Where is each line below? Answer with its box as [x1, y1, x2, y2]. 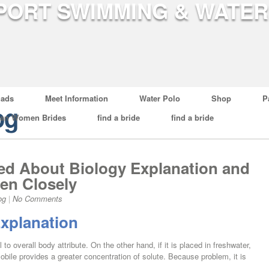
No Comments [13, 193, 62, 204]
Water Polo [139, 92, 180, 104]
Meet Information [45, 92, 108, 104]
